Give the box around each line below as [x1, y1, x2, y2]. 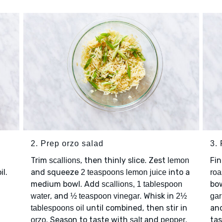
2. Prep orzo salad [30, 139, 104, 148]
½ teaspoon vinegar [70, 192, 140, 201]
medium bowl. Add [30, 179, 102, 189]
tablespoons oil [30, 204, 84, 213]
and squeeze [30, 167, 81, 177]
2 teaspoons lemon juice [80, 168, 166, 177]
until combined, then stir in [84, 203, 187, 213]
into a [166, 167, 190, 177]
